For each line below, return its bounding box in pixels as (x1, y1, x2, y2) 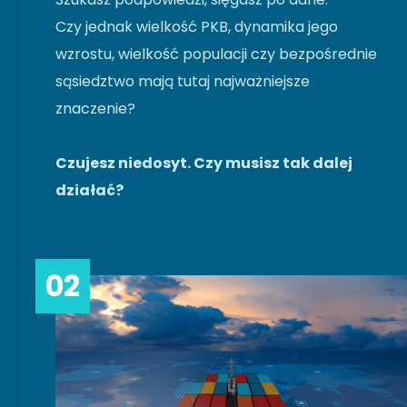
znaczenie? (55, 97, 135, 119)
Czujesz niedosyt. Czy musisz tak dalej (55, 152, 352, 174)
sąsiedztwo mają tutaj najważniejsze (55, 70, 310, 92)
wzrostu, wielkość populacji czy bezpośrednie (55, 43, 377, 65)
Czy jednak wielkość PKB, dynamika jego (55, 15, 338, 37)
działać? (55, 179, 124, 201)
